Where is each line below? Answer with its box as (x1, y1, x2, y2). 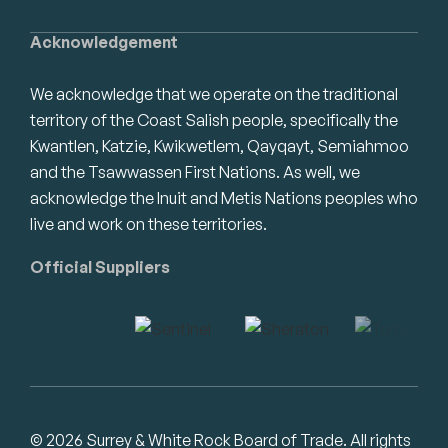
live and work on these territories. (30, 213, 267, 234)
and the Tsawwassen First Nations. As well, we (30, 161, 360, 182)
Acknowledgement (30, 31, 178, 52)
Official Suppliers (30, 256, 170, 277)
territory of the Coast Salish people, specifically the (30, 109, 398, 130)
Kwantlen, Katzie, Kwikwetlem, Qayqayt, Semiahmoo (30, 135, 409, 156)
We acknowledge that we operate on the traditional (30, 83, 398, 104)
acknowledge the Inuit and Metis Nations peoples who (30, 187, 418, 208)
